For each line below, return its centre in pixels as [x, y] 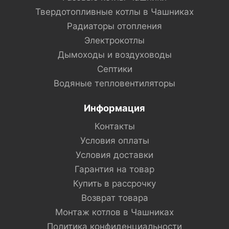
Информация [114, 108]
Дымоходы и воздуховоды [114, 55]
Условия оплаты [114, 141]
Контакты [114, 126]
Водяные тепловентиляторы [114, 83]
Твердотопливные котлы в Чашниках [114, 12]
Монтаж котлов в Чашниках [114, 212]
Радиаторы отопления [114, 26]
